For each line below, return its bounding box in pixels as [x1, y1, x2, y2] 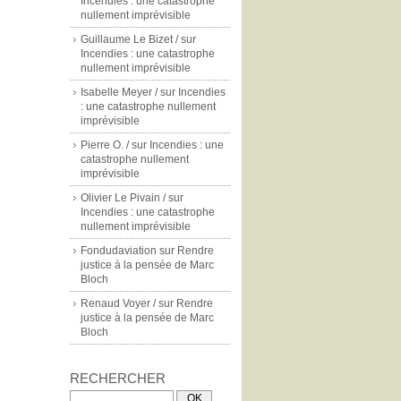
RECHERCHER [70, 371, 166, 386]
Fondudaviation [81, 244, 157, 257]
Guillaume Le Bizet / [81, 33, 178, 46]
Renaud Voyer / [81, 297, 156, 310]
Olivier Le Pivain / [81, 192, 166, 204]
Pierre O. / [81, 139, 129, 151]
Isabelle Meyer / [81, 86, 158, 98]
